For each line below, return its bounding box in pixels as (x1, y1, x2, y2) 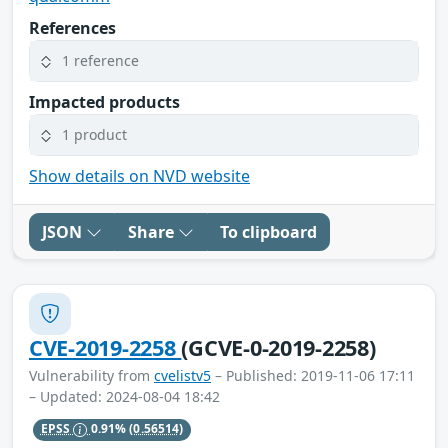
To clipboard (220, 220, 317, 243)
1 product (62, 125, 127, 145)
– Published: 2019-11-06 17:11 (211, 365, 415, 385)
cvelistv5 (154, 365, 211, 385)
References (29, 16, 116, 39)
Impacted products (29, 90, 180, 113)
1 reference (62, 51, 139, 71)
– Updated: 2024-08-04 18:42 (29, 386, 220, 406)
